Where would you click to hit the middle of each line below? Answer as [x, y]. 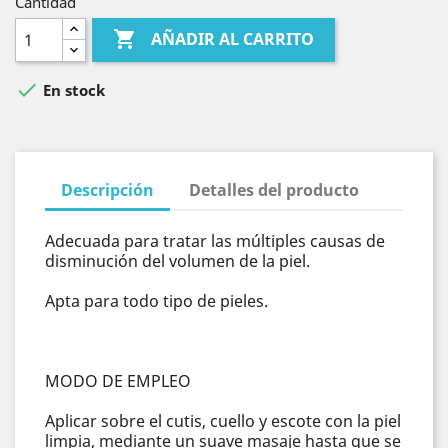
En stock [72, 89]
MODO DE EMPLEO [118, 380]
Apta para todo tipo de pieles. [156, 300]
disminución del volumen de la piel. [177, 260]
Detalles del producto [274, 189]
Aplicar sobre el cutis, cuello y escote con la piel [223, 420]
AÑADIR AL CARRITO [231, 39]
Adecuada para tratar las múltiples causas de [215, 240]
